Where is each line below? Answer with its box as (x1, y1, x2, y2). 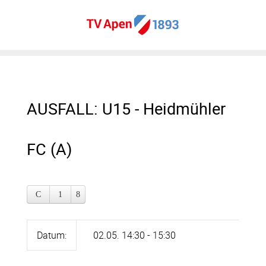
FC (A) (27, 138, 72, 160)
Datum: (37, 229, 66, 242)
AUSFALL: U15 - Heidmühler (27, 97, 226, 119)
